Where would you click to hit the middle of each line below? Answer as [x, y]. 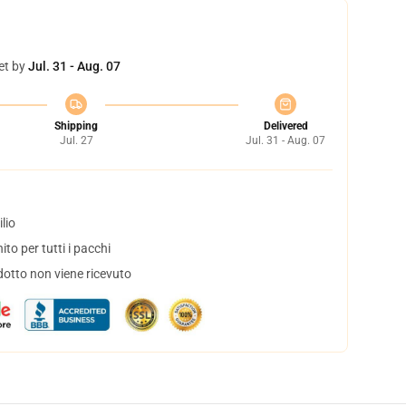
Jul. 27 [76, 140]
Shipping [76, 126]
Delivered [285, 126]
